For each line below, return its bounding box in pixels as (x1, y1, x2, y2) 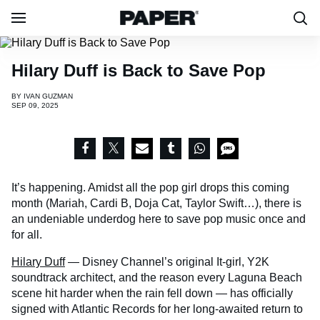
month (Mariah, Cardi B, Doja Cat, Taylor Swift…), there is (11, 196, 301, 209)
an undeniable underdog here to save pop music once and (11, 212, 306, 225)
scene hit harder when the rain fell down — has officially (11, 286, 293, 299)
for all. (11, 228, 42, 241)
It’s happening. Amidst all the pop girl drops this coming (11, 181, 289, 194)
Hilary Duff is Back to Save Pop (11, 60, 266, 80)
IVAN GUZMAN (24, 91, 73, 100)
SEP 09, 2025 (11, 101, 59, 109)
